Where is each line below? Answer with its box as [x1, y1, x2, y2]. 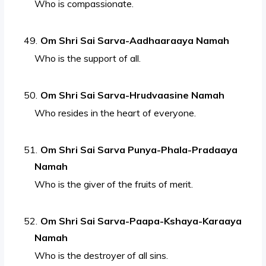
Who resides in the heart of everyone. [34, 107, 197, 119]
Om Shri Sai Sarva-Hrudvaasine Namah [40, 89, 225, 102]
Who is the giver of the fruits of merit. [34, 178, 194, 191]
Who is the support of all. [34, 52, 141, 65]
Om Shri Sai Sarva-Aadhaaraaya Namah [40, 34, 230, 47]
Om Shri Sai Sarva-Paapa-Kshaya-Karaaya [40, 215, 242, 227]
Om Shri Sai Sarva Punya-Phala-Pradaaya [40, 144, 238, 156]
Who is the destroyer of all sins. [34, 249, 169, 262]
